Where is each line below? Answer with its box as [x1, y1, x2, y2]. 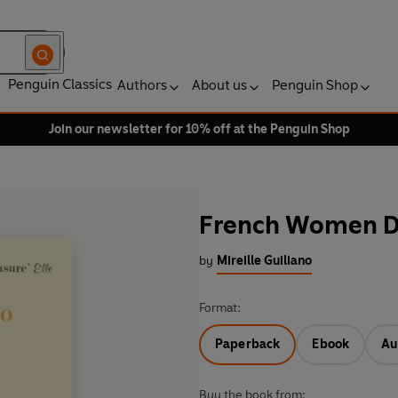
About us [192, 76, 247, 93]
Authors [117, 76, 167, 93]
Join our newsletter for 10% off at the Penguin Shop [48, 122, 350, 137]
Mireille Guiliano [217, 253, 312, 269]
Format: [199, 300, 241, 316]
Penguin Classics [8, 76, 112, 92]
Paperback [215, 337, 281, 353]
